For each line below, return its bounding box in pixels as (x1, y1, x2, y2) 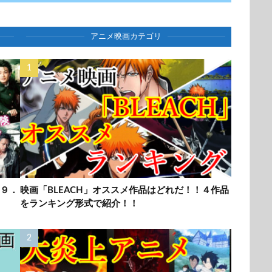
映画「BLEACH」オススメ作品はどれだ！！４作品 (20, 185, 229, 195)
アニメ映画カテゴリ (90, 32, 161, 41)
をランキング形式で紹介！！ (20, 199, 138, 208)
